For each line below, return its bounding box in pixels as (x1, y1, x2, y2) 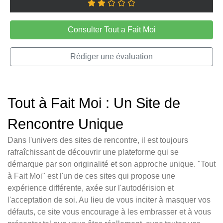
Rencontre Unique (7, 116, 123, 132)
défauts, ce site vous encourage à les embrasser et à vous (7, 208, 211, 217)
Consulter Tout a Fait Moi (67, 25, 156, 34)
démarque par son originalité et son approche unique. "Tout (7, 160, 216, 169)
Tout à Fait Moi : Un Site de (7, 95, 180, 111)
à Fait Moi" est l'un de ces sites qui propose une (7, 172, 175, 181)
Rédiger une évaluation (70, 52, 153, 61)
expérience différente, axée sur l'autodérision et (7, 184, 174, 193)
